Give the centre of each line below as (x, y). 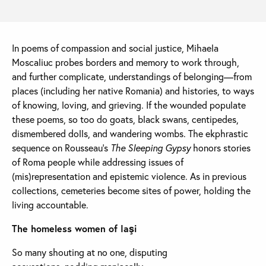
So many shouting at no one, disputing (90, 252)
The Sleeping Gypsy (151, 148)
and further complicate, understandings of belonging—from (132, 77)
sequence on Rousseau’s (61, 148)
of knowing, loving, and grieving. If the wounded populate (129, 105)
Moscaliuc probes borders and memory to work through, (126, 62)
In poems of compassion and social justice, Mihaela (115, 48)
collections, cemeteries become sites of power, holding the (131, 191)
